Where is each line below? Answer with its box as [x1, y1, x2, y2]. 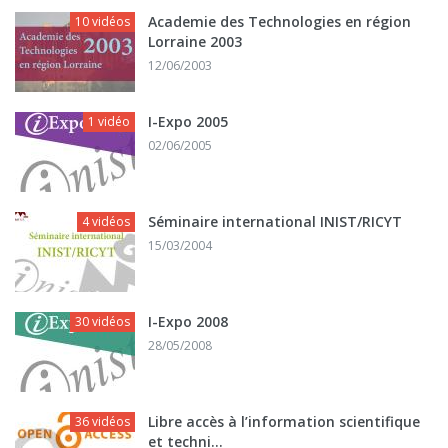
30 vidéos [75, 313, 130, 331]
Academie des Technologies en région [148, 12, 411, 32]
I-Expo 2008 [148, 312, 228, 332]
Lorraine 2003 [148, 32, 242, 52]
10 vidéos [75, 13, 130, 31]
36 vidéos [75, 413, 130, 431]
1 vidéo [88, 113, 130, 131]
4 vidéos [82, 213, 130, 231]
